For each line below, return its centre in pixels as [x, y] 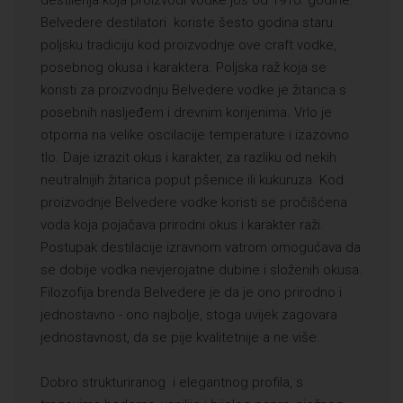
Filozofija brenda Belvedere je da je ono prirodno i [191, 293]
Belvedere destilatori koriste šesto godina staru [187, 23]
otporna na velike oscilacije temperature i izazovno [195, 135]
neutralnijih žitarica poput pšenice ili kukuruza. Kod [192, 180]
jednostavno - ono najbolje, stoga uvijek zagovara [189, 315]
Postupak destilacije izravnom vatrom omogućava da [201, 248]
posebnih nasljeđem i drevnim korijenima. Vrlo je [186, 113]
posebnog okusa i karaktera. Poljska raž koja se [184, 68]
